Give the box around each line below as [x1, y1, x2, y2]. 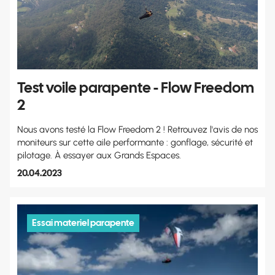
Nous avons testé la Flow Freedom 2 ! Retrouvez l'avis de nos [17, 124, 258, 136]
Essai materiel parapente [32, 217, 134, 230]
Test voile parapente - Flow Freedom [17, 78, 254, 98]
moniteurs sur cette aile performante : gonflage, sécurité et [17, 137, 253, 149]
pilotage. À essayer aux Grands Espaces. [17, 150, 181, 161]
